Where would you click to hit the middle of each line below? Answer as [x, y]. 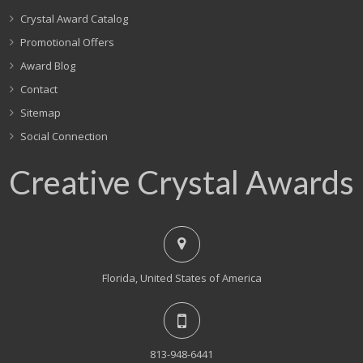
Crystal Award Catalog [74, 19]
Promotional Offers [67, 42]
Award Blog [48, 66]
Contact [39, 89]
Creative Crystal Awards [181, 182]
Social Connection [64, 136]
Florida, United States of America [181, 278]
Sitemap [41, 113]
